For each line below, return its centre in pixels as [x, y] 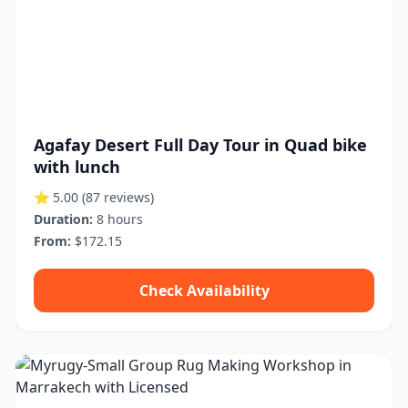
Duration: [63, 219]
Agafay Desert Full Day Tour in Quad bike [200, 145]
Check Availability [204, 291]
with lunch [77, 167]
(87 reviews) [118, 197]
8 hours [118, 219]
